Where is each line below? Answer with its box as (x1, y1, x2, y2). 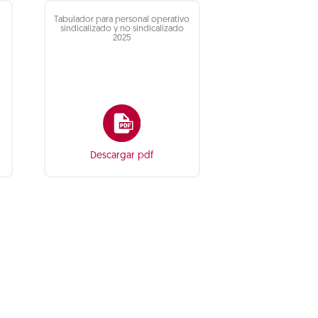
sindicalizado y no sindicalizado (60, 25, 184, 33)
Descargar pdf (90, 150, 154, 161)
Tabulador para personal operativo (54, 16, 190, 24)
